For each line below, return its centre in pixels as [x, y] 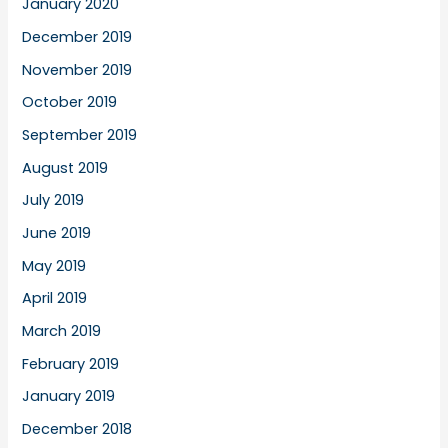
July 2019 [53, 200]
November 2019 [77, 69]
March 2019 [62, 330]
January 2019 [69, 396]
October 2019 [70, 102]
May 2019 [54, 265]
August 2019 [65, 167]
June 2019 [57, 232]
